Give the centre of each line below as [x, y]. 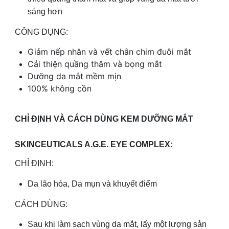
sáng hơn [45, 11]
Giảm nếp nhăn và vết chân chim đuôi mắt [109, 52]
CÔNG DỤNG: [41, 32]
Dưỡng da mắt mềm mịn [74, 76]
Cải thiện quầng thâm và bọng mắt [95, 64]
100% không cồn [60, 89]
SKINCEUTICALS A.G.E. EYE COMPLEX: [94, 145]
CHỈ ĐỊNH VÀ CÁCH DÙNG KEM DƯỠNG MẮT [104, 119]
